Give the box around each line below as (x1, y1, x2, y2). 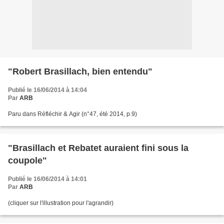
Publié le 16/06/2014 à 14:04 (8, 86, 87, 93)
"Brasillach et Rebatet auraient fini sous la (8, 143, 188, 153)
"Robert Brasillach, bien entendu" (8, 66, 152, 76)
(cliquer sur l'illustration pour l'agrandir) (8, 199, 113, 206)
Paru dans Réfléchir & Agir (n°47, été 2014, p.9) (8, 110, 137, 117)
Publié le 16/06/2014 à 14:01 (8, 175, 87, 182)
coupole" (8, 155, 47, 165)
